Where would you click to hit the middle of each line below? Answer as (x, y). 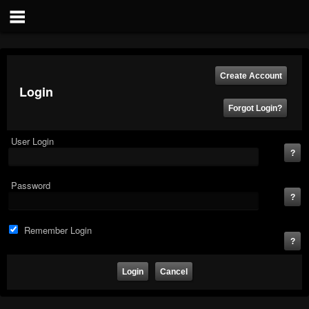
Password (31, 185)
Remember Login (58, 230)
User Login (32, 141)
